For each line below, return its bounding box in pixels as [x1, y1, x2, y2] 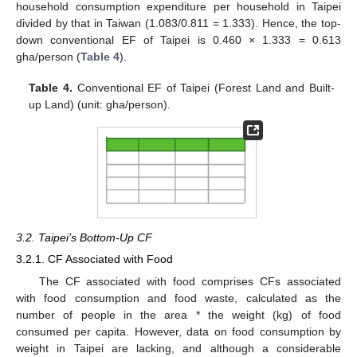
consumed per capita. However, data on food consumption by [16, 324, 341, 338]
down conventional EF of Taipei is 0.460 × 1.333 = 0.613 [16, 33, 341, 47]
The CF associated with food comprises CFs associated [38, 274, 341, 288]
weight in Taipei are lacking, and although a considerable [16, 341, 341, 355]
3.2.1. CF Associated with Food [16, 253, 173, 266]
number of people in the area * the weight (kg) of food [16, 308, 341, 321]
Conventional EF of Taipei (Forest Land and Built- [72, 80, 335, 94]
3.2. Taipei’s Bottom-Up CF [16, 231, 152, 245]
